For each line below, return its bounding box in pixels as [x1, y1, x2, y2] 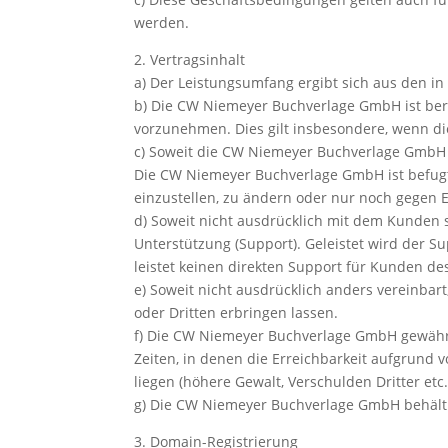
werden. [134, 12, 190, 32]
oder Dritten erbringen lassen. [134, 302, 339, 322]
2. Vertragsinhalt [134, 49, 246, 69]
